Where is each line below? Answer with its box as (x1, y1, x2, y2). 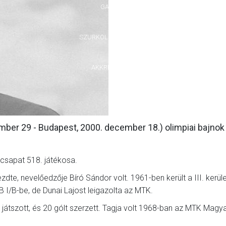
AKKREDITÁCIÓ (91, 64, 135, 71)
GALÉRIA (100, 3, 126, 11)
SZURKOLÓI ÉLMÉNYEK (79, 33, 147, 41)
